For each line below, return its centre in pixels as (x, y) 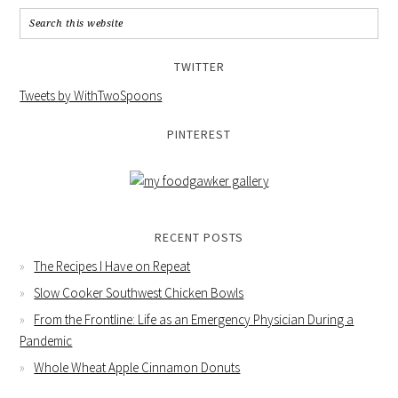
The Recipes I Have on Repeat (112, 266)
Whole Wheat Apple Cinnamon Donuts (137, 367)
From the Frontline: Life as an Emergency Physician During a (194, 319)
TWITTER (199, 67)
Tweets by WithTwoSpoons (91, 96)
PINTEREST (199, 134)
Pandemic (46, 341)
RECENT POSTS (199, 237)
